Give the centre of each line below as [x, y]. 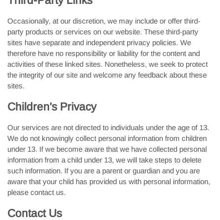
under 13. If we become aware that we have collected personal [107, 149]
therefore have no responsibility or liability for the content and [104, 53]
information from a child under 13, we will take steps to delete [104, 160]
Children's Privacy [52, 107]
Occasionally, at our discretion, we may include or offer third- [104, 21]
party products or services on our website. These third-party [103, 32]
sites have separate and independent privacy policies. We [99, 42]
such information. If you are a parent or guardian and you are [104, 171]
